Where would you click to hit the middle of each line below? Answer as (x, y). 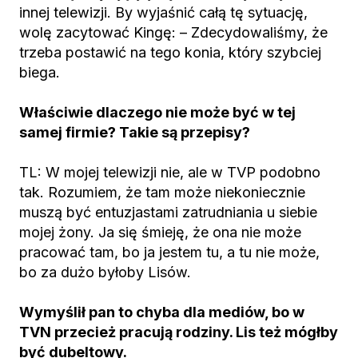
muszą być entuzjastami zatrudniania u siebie (168, 212)
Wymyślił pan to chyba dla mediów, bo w (162, 312)
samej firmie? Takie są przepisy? (135, 132)
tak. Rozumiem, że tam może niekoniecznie (162, 192)
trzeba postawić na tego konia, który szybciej (170, 52)
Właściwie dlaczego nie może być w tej (157, 112)
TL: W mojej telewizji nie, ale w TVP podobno (170, 172)
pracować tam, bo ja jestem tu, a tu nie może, (169, 252)
